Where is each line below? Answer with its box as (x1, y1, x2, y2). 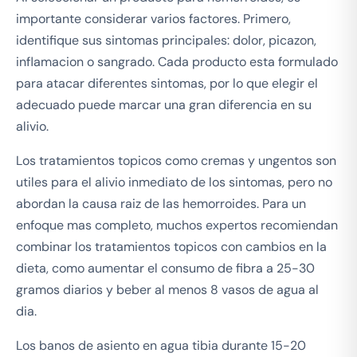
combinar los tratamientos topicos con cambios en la (16, 237, 327, 255)
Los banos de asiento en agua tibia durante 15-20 (16, 336, 306, 354)
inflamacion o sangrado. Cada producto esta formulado (16, 53, 338, 70)
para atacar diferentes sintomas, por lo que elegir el (16, 74, 318, 92)
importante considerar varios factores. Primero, (16, 10, 291, 27)
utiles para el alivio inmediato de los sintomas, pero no (16, 173, 332, 190)
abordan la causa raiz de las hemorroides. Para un (16, 194, 306, 212)
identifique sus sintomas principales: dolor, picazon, (16, 31, 316, 49)
